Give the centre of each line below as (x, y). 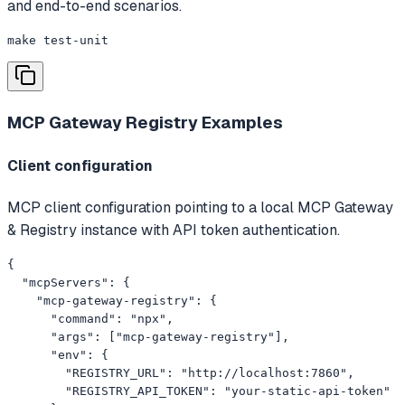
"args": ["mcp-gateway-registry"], (148, 337)
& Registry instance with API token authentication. (174, 231)
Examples (240, 122)
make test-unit (58, 41)
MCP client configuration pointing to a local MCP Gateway (200, 208)
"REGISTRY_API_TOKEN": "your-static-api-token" (199, 391)
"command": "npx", (90, 319)
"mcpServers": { (69, 283)
